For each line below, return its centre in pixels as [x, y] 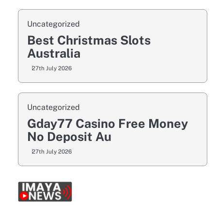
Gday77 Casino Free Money [107, 124]
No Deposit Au [69, 137]
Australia [54, 53]
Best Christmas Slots [89, 40]
